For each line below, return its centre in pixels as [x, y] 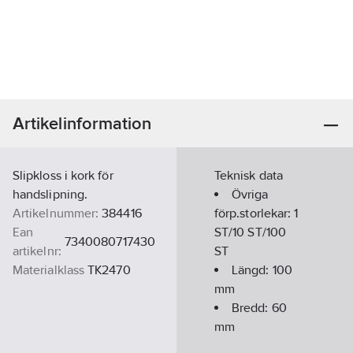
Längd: [252, 270]
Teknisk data [249, 175]
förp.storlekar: [255, 213]
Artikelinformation [82, 123]
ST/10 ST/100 [250, 232]
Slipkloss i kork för [63, 175]
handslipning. [50, 194]
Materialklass [49, 270]
